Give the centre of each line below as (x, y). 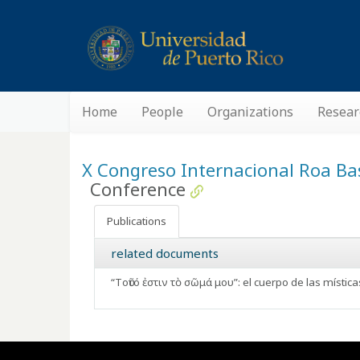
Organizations (250, 112)
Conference (138, 189)
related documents (165, 253)
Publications (137, 221)
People (162, 112)
